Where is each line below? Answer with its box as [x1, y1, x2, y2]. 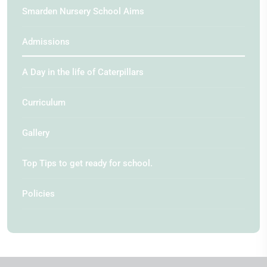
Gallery [22, 127, 49, 138]
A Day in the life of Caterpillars [22, 66, 144, 77]
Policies [22, 188, 55, 199]
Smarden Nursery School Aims [22, 5, 144, 17]
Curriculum [22, 97, 66, 108]
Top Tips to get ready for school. [22, 157, 153, 169]
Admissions [22, 36, 70, 47]
